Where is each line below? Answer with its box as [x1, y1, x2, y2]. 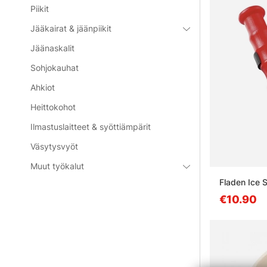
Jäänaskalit [30, 43, 75, 53]
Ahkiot [30, 82, 55, 92]
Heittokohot [30, 102, 76, 112]
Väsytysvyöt [30, 141, 79, 151]
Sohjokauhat [30, 63, 79, 73]
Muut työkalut [30, 161, 85, 171]
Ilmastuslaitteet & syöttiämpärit [30, 122, 151, 132]
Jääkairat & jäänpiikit [30, 23, 112, 33]
